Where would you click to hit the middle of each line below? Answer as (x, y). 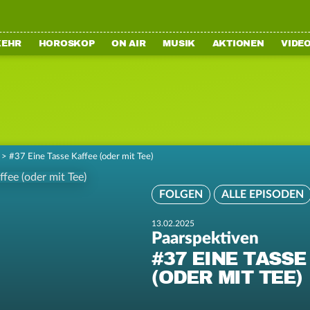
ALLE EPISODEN (263, 194)
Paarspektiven (205, 239)
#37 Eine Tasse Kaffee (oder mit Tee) (81, 157)
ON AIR (129, 44)
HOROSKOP (66, 44)
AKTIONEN (238, 44)
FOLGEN (181, 194)
